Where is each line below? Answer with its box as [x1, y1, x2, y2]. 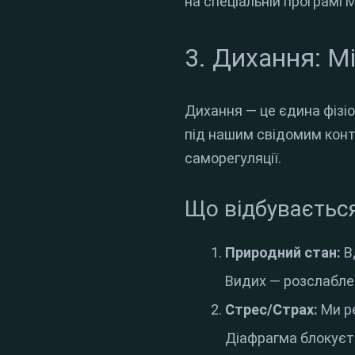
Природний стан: [225, 243, 342, 261]
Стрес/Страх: [225, 300, 319, 318]
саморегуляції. [185, 149, 282, 166]
